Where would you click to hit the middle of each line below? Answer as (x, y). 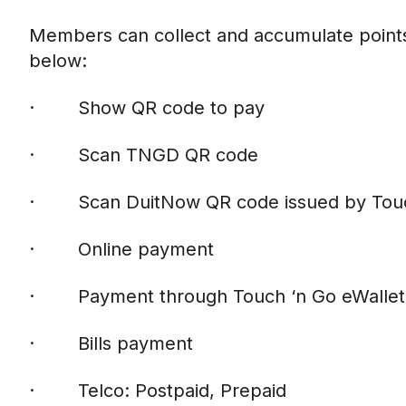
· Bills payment (111, 343)
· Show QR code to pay (147, 108)
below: (58, 61)
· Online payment (121, 249)
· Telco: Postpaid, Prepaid (158, 391)
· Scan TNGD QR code (144, 155)
